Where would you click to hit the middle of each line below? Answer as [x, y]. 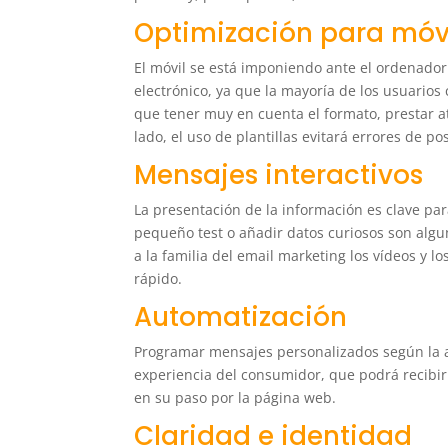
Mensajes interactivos [279, 175]
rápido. [158, 279]
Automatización [241, 317]
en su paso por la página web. [235, 398]
